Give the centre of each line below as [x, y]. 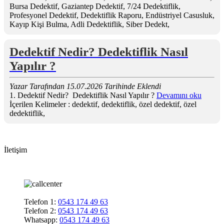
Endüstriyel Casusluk [179, 15]
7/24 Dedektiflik [153, 6]
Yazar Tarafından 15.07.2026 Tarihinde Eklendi [85, 86]
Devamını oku [179, 95]
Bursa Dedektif [33, 6]
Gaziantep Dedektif [92, 6]
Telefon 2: [41, 210]
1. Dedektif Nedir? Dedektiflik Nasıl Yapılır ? [83, 95]
